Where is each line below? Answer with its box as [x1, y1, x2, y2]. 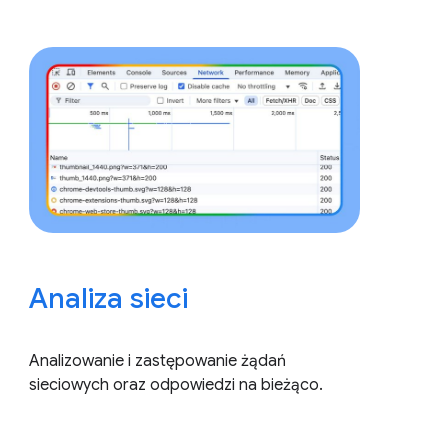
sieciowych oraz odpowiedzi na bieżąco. [29, 374, 324, 395]
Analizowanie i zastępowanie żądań [29, 350, 287, 371]
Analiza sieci [29, 280, 189, 316]
